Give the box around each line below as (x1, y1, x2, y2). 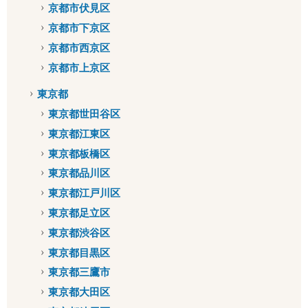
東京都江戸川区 (47, 187, 120, 199)
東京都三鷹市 (47, 266, 110, 278)
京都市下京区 (47, 21, 110, 34)
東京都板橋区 (47, 147, 110, 159)
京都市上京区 (47, 61, 110, 74)
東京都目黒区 (47, 246, 110, 258)
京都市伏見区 (47, 2, 110, 14)
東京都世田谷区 (47, 108, 120, 120)
